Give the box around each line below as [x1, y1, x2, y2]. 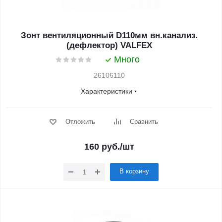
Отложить [65, 118, 95, 125]
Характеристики [81, 87, 132, 95]
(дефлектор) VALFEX [66, 41, 152, 50]
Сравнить [129, 118, 158, 125]
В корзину [119, 167, 149, 175]
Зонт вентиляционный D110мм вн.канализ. [20, 31, 198, 40]
